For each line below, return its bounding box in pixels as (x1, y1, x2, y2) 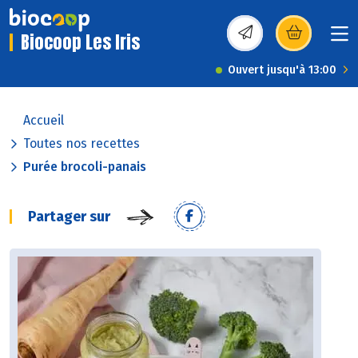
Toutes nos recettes (23, 136, 140, 152)
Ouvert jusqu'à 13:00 (228, 63, 336, 78)
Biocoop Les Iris (21, 29, 140, 56)
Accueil (23, 113, 64, 129)
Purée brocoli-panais (23, 159, 146, 175)
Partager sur (28, 208, 110, 226)
